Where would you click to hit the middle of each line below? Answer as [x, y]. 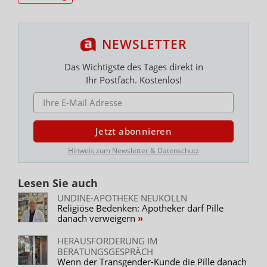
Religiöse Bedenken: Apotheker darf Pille [140, 208]
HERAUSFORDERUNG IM [108, 240]
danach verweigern [97, 218]
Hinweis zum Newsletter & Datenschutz [133, 150]
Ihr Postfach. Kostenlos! [133, 80]
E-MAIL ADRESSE [61, 97]
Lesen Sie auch [58, 183]
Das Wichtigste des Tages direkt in [133, 66]
